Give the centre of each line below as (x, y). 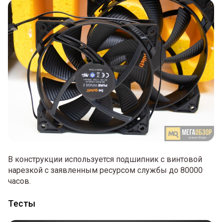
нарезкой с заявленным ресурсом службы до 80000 (105, 170)
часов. (19, 181)
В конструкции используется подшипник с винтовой (105, 159)
